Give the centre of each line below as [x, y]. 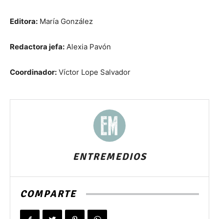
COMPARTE [48, 194]
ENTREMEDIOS [109, 157]
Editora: [24, 22]
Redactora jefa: [37, 47]
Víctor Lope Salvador [94, 72]
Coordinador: [33, 72]
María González [65, 22]
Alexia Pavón [88, 47]
